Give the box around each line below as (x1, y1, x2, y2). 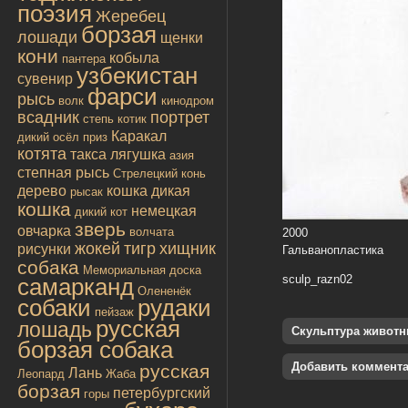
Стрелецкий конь (113, 166, 206, 180)
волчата (129, 224, 174, 239)
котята (17, 144, 66, 163)
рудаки (138, 293, 211, 321)
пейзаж (95, 304, 134, 319)
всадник (17, 107, 79, 127)
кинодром (161, 93, 214, 107)
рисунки (17, 240, 71, 257)
